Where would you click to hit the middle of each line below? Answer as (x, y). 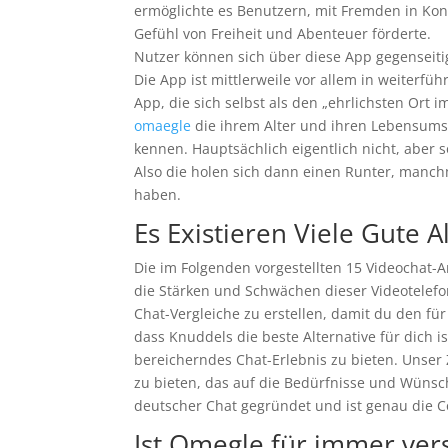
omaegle (163, 125)
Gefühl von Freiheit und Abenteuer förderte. (283, 33)
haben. (158, 194)
